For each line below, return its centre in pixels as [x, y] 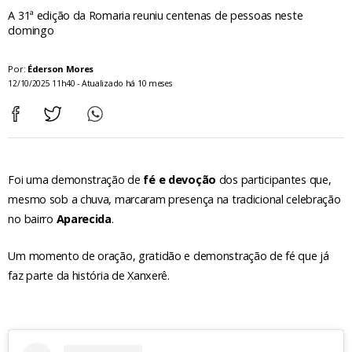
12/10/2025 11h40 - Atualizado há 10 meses [90, 84]
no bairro [32, 218]
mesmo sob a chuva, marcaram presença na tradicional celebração [174, 199]
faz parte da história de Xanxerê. [89, 275]
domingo [31, 31]
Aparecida [84, 218]
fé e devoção [180, 179]
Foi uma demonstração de [76, 179]
